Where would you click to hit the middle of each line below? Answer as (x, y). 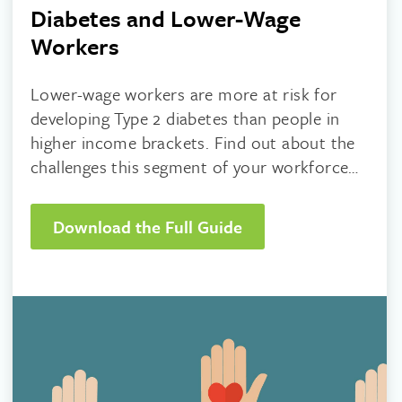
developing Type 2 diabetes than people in (185, 118)
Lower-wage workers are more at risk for (184, 94)
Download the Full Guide (148, 227)
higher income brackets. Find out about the (193, 142)
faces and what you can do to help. (161, 191)
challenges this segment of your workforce (190, 166)
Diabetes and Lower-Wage (166, 18)
